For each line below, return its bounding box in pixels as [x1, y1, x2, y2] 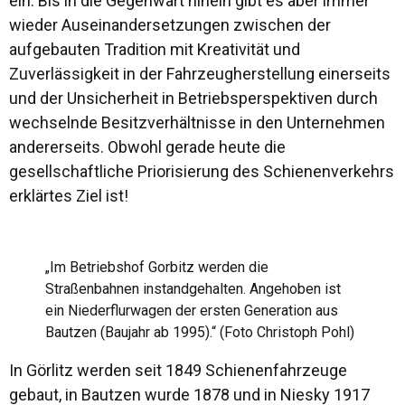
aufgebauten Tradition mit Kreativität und [9, 40, 300, 59]
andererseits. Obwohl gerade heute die [9, 137, 286, 156]
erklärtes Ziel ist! [9, 186, 128, 205]
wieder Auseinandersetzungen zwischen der [9, 15, 331, 34]
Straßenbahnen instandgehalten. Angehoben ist [45, 280, 341, 297]
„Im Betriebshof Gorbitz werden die [45, 259, 268, 276]
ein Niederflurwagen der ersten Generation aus [45, 302, 338, 319]
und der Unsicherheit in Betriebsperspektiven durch [9, 89, 378, 108]
